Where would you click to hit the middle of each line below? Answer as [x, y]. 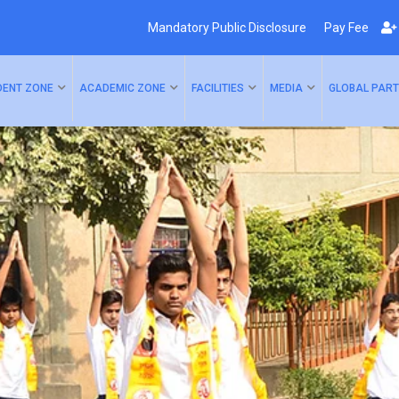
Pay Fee [343, 28]
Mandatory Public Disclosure [224, 28]
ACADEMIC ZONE [122, 88]
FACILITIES [218, 88]
